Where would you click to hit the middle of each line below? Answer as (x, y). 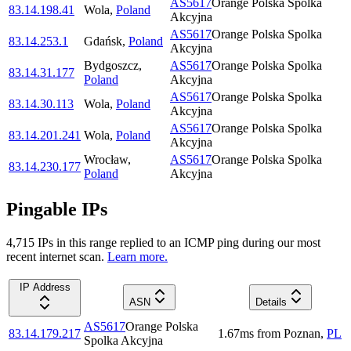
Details (271, 302)
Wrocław (106, 160)
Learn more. (138, 256)
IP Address (45, 287)
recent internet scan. (55, 256)
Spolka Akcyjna (123, 340)
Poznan (302, 333)
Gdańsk (103, 42)
